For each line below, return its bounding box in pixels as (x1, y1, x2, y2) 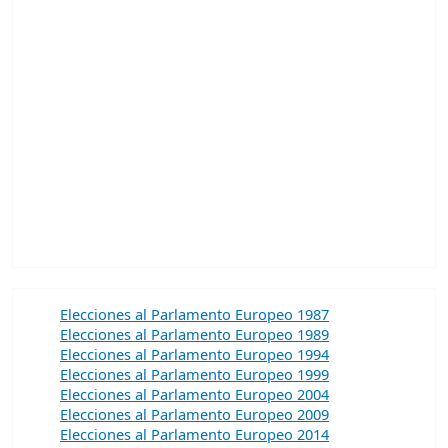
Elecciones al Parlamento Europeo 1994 (60, 343, 329, 364)
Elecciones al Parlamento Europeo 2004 (60, 383, 329, 404)
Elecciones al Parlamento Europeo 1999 (60, 363, 329, 384)
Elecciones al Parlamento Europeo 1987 (60, 303, 329, 324)
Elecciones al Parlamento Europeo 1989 (60, 323, 329, 344)
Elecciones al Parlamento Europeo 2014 (60, 423, 329, 444)
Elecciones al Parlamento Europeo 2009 (60, 403, 329, 424)
